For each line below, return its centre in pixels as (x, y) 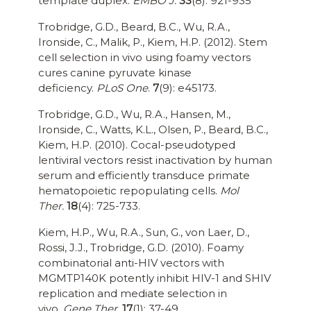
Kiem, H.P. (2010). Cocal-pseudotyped (137, 145)
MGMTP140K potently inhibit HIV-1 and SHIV (154, 278)
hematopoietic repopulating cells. (129, 191)
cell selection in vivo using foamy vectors (144, 58)
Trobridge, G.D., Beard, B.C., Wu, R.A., (134, 27)
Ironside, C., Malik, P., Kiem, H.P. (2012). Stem (153, 42)
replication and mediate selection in (133, 294)
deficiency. (67, 88)
